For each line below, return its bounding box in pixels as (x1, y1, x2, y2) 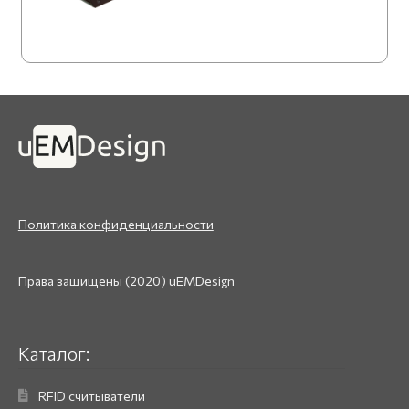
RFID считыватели (38, 388, 146, 404)
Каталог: (17, 342, 89, 365)
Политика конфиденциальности (17, 216, 214, 233)
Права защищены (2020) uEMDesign (17, 273, 235, 289)
